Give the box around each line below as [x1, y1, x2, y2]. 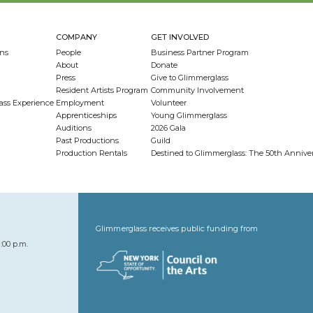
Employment [56, 98, 105, 108]
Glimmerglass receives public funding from [96, 224, 259, 233]
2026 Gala [150, 123, 186, 133]
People [56, 48, 82, 57]
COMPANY [56, 32, 98, 42]
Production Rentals [56, 148, 128, 158]
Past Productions [56, 136, 119, 145]
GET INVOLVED [150, 32, 209, 42]
